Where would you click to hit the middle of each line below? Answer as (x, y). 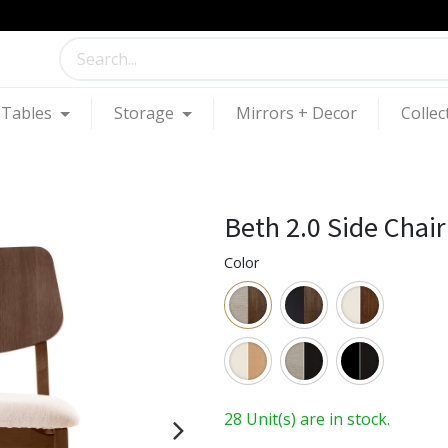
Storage (144, 113)
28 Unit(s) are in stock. (307, 418)
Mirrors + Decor (296, 113)
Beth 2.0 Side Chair (335, 226)
